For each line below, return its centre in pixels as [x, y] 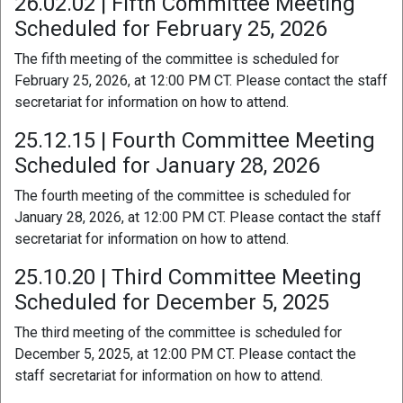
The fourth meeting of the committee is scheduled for [183, 195]
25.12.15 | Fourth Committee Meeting [195, 140]
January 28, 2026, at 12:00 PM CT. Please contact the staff [198, 217]
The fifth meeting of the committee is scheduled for [177, 58]
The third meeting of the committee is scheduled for [178, 332]
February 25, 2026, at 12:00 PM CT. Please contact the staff [201, 80]
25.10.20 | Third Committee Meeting [188, 277]
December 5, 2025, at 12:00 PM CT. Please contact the [185, 354]
